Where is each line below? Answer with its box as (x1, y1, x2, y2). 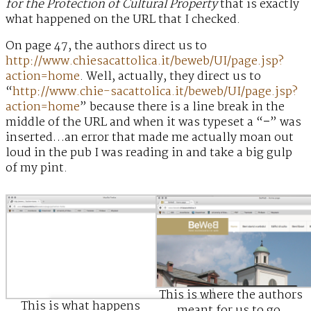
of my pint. (6, 159, 67, 178)
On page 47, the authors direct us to (6, 37, 207, 56)
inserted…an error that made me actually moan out (6, 128, 294, 148)
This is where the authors (158, 286, 303, 305)
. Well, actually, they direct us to (80, 67, 261, 87)
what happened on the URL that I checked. (6, 10, 240, 30)
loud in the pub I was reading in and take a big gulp (6, 144, 292, 163)
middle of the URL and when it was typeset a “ (6, 113, 263, 133)
